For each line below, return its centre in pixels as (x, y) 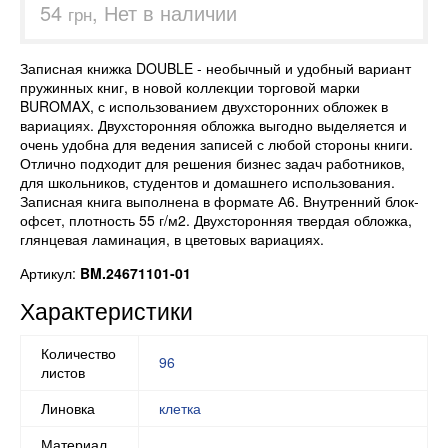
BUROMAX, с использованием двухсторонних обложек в (204, 105)
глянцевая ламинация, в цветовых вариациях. (172, 238)
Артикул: (50, 272)
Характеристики (106, 310)
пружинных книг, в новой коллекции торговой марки (190, 86)
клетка (180, 408)
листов (63, 372)
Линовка (68, 408)
